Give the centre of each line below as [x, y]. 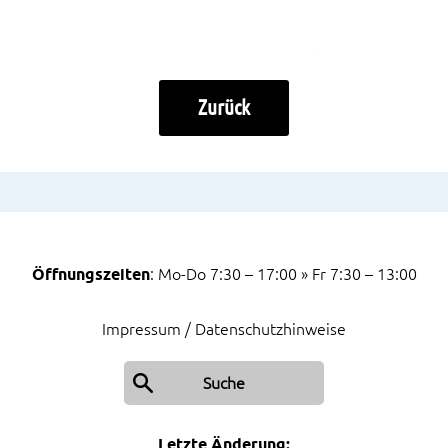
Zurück [224, 107]
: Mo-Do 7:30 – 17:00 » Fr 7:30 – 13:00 [283, 274]
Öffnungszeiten [90, 275]
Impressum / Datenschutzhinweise [224, 328]
